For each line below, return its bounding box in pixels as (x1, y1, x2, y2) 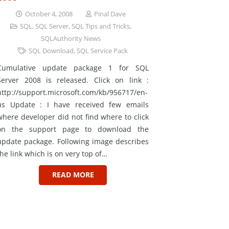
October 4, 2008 (25, 9, 73, 18)
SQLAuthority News (40, 34, 101, 43)
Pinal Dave (94, 9, 126, 18)
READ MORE (52, 170, 94, 180)
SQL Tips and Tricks (71, 21, 130, 31)
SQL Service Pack (77, 46, 128, 55)
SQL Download (29, 46, 74, 55)
